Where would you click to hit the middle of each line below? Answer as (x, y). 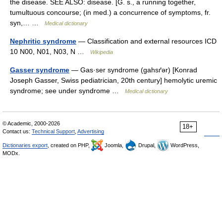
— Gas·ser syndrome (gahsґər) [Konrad (133, 70)
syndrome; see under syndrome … (67, 91)
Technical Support (53, 131)
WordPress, (184, 145)
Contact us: (17, 131)
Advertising (91, 131)
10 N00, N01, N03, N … (50, 52)
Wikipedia (102, 52)
